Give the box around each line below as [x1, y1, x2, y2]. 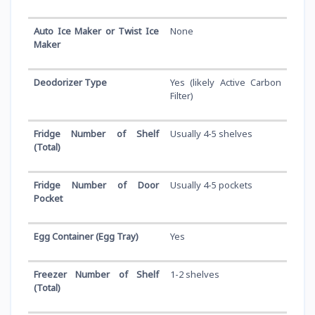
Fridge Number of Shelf [34, 127, 159, 140]
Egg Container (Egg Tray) [34, 229, 139, 243]
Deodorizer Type [34, 75, 107, 89]
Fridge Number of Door [34, 178, 159, 191]
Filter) [170, 89, 193, 102]
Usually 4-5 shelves [170, 127, 252, 140]
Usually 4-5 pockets [170, 178, 252, 191]
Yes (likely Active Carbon [170, 75, 281, 89]
